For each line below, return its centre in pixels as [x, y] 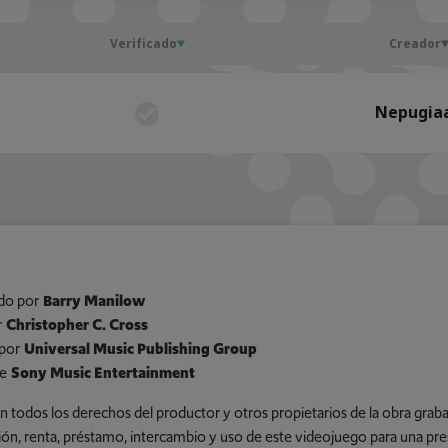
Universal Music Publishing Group [140, 349]
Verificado [143, 44]
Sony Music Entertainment [102, 373]
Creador [415, 44]
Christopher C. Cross [76, 325]
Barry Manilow [93, 301]
